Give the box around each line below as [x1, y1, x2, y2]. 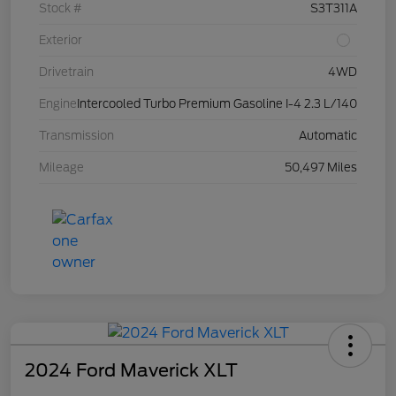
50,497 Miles [285, 161, 357, 175]
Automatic [299, 129, 357, 143]
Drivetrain [39, 65, 94, 80]
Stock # [39, 2, 82, 16]
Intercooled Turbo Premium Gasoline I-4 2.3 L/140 [77, 97, 357, 111]
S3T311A [310, 2, 357, 16]
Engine [39, 97, 77, 111]
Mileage [39, 161, 84, 175]
